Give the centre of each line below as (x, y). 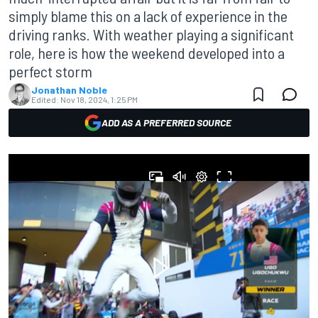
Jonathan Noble (69, 90)
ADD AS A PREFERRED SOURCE (166, 122)
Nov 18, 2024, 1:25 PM (99, 99)
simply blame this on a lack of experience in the (148, 16)
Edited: (45, 99)
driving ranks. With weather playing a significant (151, 34)
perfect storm (50, 71)
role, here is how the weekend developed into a (147, 53)
